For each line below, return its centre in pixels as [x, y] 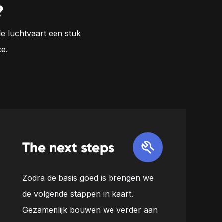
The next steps [69, 147]
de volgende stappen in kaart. [78, 194]
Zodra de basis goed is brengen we [88, 178]
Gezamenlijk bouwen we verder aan [90, 210]
